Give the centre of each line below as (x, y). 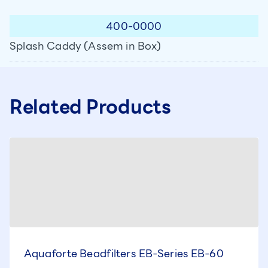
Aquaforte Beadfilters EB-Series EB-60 (124, 253)
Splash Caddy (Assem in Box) (86, 46)
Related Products (90, 107)
